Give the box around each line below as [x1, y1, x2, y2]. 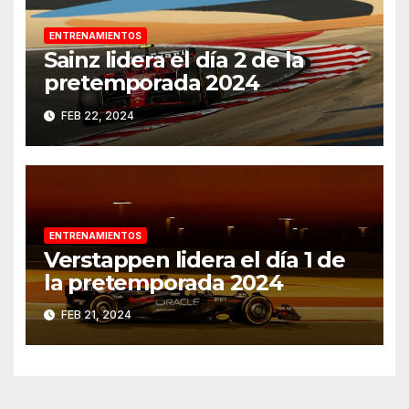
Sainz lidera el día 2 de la [43, 47, 304, 74]
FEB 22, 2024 [58, 108, 134, 122]
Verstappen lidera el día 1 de [43, 246, 345, 273]
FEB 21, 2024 [58, 308, 131, 322]
